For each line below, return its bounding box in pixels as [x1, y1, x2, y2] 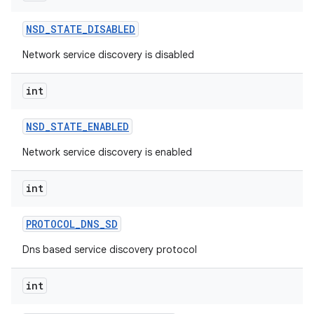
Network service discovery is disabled [22, 48, 194, 61]
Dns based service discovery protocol [22, 243, 197, 256]
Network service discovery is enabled [22, 146, 192, 158]
